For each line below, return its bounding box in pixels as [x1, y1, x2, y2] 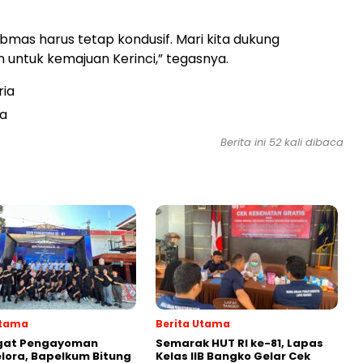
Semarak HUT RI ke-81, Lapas [156, 335, 323, 351]
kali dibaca [281, 134, 344, 150]
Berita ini [220, 134, 269, 150]
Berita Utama [156, 316, 230, 331]
